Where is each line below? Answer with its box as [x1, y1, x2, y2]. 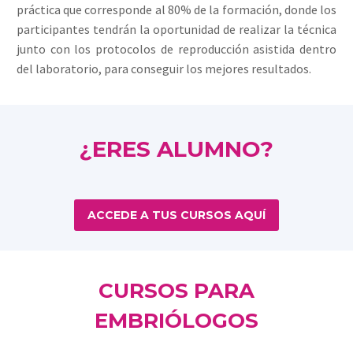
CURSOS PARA [98, 278, 255, 304]
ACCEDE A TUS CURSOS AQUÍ [87, 207, 266, 222]
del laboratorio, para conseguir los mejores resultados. [17, 61, 311, 77]
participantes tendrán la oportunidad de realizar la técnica [17, 21, 336, 38]
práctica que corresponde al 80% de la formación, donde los [17, 2, 336, 18]
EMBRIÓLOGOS [95, 308, 258, 334]
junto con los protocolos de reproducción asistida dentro [17, 41, 336, 58]
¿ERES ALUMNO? [80, 136, 273, 163]
